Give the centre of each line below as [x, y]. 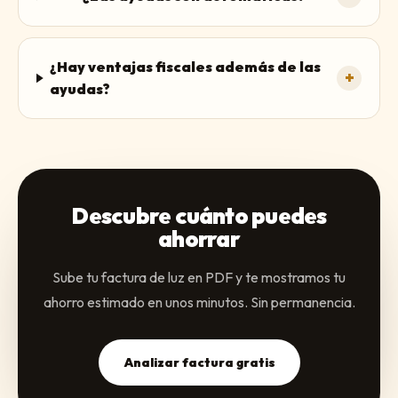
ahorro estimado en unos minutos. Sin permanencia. [199, 302]
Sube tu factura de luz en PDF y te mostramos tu [199, 277]
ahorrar [199, 239]
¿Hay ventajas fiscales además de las [186, 67]
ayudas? [80, 89]
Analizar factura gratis [199, 362]
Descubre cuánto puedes [199, 215]
